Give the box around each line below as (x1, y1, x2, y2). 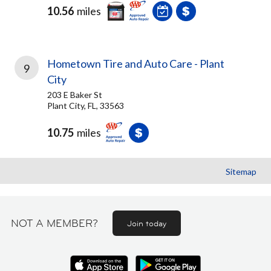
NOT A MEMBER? (11, 217, 98, 230)
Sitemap (226, 166, 256, 177)
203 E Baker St (47, 90, 102, 100)
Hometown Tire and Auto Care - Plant (47, 57, 224, 70)
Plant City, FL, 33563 (47, 100, 124, 111)
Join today (127, 218, 166, 229)
